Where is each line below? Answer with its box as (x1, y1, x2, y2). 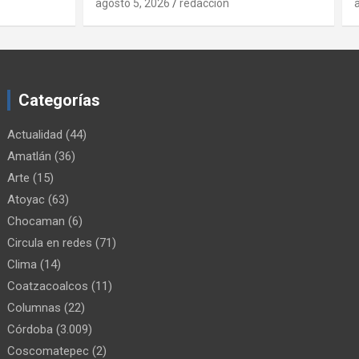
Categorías (18, 90, 101, 110)
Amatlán (7, 148, 52, 163)
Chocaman (7, 213, 66, 228)
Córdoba (7, 321, 54, 337)
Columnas (7, 300, 62, 315)
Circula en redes (7, 235, 93, 250)
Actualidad (7, 127, 63, 142)
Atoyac (7, 192, 46, 207)
